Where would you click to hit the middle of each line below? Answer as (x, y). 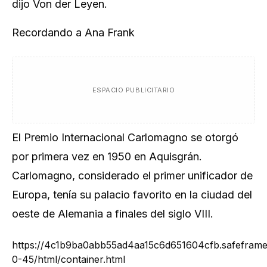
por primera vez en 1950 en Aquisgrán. (107, 156)
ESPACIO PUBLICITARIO (133, 90)
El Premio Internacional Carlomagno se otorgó (125, 137)
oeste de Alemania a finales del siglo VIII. (113, 214)
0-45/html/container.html (69, 259)
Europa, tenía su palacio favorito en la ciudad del (132, 195)
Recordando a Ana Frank (73, 32)
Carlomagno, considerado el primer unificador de (132, 176)
